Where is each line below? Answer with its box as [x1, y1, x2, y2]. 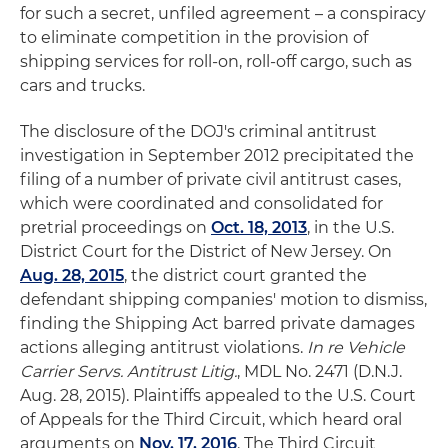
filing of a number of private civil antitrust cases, [20, 170, 401, 189]
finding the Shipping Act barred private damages [20, 314, 415, 333]
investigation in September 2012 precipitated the [20, 146, 414, 165]
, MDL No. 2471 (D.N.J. [237, 362, 402, 381]
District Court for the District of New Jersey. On [20, 242, 392, 261]
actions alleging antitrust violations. [20, 338, 307, 357]
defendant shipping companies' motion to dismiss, [20, 290, 427, 309]
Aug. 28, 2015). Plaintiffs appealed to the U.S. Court [20, 386, 416, 405]
